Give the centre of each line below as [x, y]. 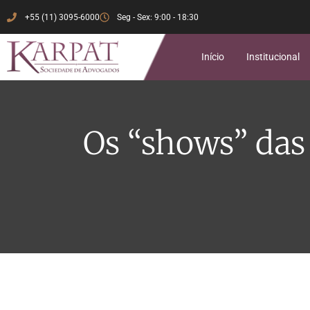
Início [212, 57]
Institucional [273, 57]
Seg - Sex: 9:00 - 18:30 [158, 17]
